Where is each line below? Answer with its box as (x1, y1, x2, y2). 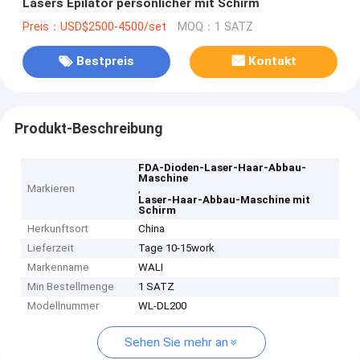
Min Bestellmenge (27, 280, 115, 293)
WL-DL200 (138, 300, 187, 313)
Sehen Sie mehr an (125, 335, 228, 350)
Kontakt (248, 54, 297, 69)
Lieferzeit (27, 242, 75, 255)
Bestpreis (76, 54, 134, 69)
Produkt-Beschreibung (14, 120, 162, 137)
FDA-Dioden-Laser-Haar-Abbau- (138, 162, 307, 174)
